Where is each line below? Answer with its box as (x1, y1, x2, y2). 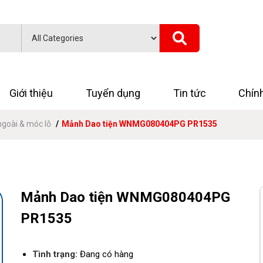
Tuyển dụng (86, 87, 141, 99)
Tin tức (173, 87, 206, 99)
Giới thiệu (9, 87, 53, 99)
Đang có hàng (77, 249, 133, 259)
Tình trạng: (32, 249, 77, 259)
